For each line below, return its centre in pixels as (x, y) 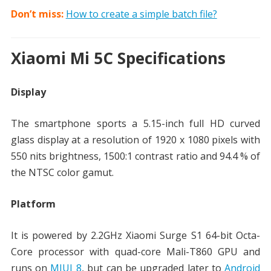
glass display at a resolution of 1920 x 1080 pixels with (135, 139)
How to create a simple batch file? (141, 14)
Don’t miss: (37, 14)
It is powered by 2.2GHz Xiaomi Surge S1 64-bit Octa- (135, 235)
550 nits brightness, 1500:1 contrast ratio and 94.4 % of (135, 156)
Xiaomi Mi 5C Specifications (118, 58)
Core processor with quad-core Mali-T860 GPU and (135, 251)
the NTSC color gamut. (62, 172)
